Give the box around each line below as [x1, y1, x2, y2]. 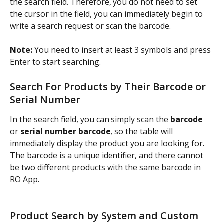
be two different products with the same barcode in [10, 161, 203, 173]
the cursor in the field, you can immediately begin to [10, 8, 205, 19]
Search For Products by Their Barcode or [10, 79, 208, 93]
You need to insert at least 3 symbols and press [34, 44, 213, 56]
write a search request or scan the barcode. [10, 20, 171, 31]
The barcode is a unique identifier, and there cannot [10, 149, 205, 161]
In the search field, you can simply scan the [10, 113, 170, 125]
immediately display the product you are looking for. [10, 137, 206, 149]
